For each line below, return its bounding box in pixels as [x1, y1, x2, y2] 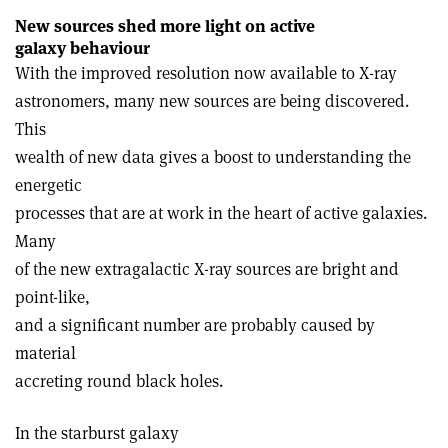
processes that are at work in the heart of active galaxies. [15, 201, 427, 224]
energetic [15, 173, 82, 196]
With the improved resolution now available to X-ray [15, 61, 397, 84]
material [15, 341, 76, 364]
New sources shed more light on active [15, 14, 315, 37]
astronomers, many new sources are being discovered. [15, 89, 409, 112]
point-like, [15, 285, 90, 308]
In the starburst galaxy [15, 421, 179, 444]
